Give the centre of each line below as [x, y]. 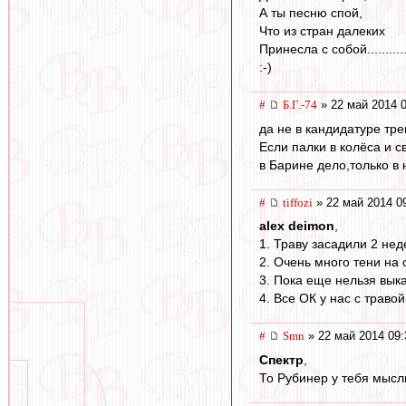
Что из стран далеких [322, 30]
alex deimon [297, 226]
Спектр [281, 359]
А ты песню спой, [311, 12]
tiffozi [298, 202]
